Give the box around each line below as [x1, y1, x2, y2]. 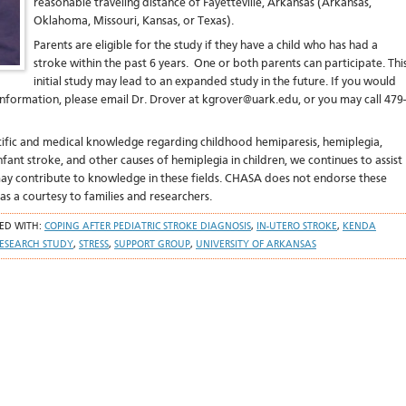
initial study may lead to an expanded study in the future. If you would [34, 76, 396, 88]
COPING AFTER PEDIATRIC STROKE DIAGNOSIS [44, 222, 251, 232]
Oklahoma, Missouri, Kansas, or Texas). [34, 15, 234, 27]
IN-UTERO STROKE [256, 222, 337, 232]
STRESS [79, 240, 109, 250]
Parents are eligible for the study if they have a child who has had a [34, 40, 378, 52]
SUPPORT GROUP [114, 240, 190, 250]
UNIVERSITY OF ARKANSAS [196, 240, 316, 250]
